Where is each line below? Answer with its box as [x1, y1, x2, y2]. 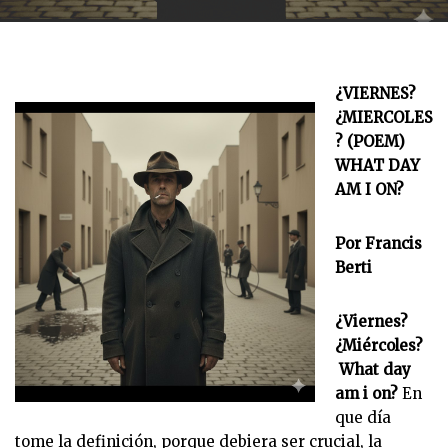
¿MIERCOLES [335, 108, 433, 127]
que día [335, 408, 391, 427]
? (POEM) [335, 132, 405, 151]
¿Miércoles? [335, 336, 423, 355]
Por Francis [335, 234, 422, 253]
